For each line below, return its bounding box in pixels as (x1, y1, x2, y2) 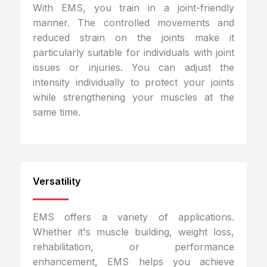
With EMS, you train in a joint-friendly (33, 2, 234, 14)
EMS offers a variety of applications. (33, 210, 234, 223)
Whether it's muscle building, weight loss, (33, 225, 234, 238)
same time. (33, 106, 80, 119)
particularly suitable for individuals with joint (33, 46, 234, 59)
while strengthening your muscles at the (33, 91, 234, 104)
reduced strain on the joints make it (33, 32, 234, 44)
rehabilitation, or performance (33, 240, 234, 253)
